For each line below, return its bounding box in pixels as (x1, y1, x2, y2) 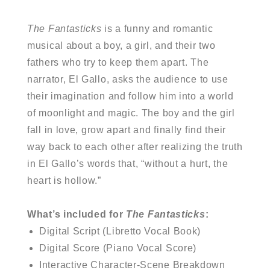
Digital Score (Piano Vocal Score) (39, 242, 197, 253)
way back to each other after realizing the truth (27, 141, 243, 152)
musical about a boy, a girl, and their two (27, 40, 216, 51)
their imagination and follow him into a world (27, 90, 234, 101)
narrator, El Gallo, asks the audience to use (27, 74, 228, 84)
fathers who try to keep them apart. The (27, 57, 209, 67)
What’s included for (27, 209, 126, 219)
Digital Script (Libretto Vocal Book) (39, 225, 201, 236)
